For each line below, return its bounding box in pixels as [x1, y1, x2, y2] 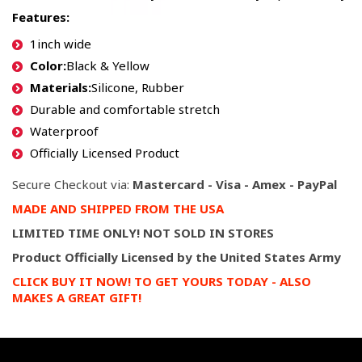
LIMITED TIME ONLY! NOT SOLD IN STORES [12, 225, 274, 241]
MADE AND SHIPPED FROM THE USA [12, 200, 224, 217]
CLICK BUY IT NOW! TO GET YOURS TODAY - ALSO [12, 273, 311, 289]
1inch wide [30, 36, 91, 52]
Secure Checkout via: [12, 176, 133, 192]
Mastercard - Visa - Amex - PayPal [133, 176, 337, 192]
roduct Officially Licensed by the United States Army [19, 249, 341, 265]
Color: [30, 57, 66, 74]
